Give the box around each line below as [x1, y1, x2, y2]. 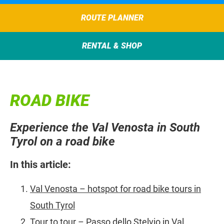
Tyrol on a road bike [10, 134, 115, 149]
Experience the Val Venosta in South [10, 120, 200, 135]
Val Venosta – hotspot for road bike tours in [30, 183, 201, 194]
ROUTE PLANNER [80, 13, 143, 23]
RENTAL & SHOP [82, 41, 142, 51]
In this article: [10, 158, 71, 171]
